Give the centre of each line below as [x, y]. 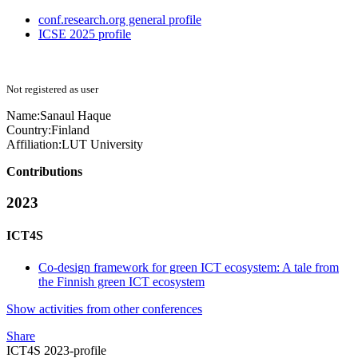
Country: [29, 130]
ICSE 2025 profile [85, 34]
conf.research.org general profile [120, 20]
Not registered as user [52, 89]
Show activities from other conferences [104, 308]
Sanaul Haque [76, 116]
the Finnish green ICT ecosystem [121, 281]
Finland [70, 130]
